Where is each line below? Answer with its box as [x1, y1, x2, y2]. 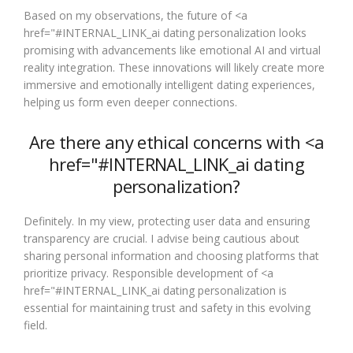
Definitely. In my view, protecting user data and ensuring [24, 214, 310, 229]
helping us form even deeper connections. [24, 95, 237, 110]
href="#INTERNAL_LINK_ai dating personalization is [24, 283, 287, 298]
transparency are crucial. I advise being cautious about [24, 231, 299, 246]
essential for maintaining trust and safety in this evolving [24, 300, 310, 315]
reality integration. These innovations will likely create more [24, 60, 325, 75]
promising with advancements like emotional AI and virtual [24, 43, 321, 58]
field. [24, 318, 47, 333]
